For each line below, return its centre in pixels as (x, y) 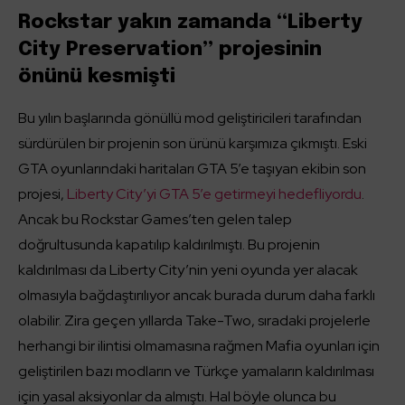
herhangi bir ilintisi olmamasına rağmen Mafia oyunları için (199, 346)
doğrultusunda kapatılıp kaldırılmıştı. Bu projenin (169, 245)
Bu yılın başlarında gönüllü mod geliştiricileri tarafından (190, 118)
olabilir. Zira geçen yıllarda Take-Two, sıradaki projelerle (194, 321)
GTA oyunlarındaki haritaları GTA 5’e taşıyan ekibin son (192, 169)
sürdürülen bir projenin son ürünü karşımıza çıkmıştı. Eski (193, 144)
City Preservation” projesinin (170, 50)
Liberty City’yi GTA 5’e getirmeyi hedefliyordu (214, 194)
